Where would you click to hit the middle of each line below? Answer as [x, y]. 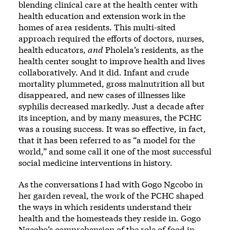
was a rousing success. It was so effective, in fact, [112, 128]
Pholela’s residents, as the [153, 49]
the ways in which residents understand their [105, 206]
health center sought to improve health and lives [112, 61]
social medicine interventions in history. [95, 162]
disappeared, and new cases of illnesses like [102, 94]
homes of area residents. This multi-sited [97, 27]
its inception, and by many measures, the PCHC [110, 117]
